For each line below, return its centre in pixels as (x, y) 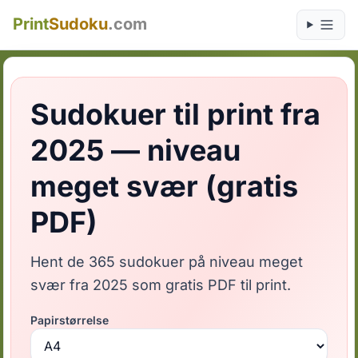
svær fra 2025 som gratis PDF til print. (161, 285)
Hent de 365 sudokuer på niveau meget (167, 262)
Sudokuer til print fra (176, 114)
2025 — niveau (136, 150)
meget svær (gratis (165, 186)
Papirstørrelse (70, 320)
